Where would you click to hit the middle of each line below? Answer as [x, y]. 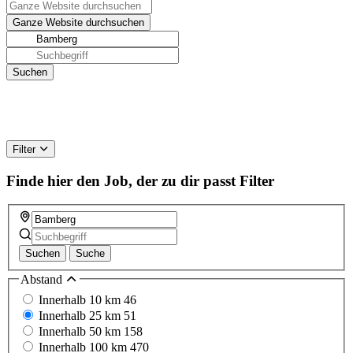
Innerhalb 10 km [81, 299]
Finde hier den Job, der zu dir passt [121, 180]
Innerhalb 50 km [81, 331]
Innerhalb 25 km [81, 315]
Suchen [43, 254]
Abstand [43, 280]
